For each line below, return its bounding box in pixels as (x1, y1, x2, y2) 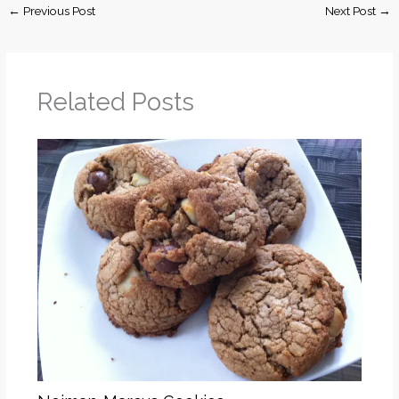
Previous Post (20, 3, 96, 18)
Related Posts (37, 87, 194, 117)
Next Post (324, 3, 379, 18)
